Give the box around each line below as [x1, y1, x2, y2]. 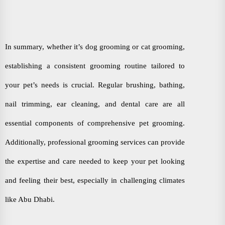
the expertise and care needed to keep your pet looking [5, 157, 185, 165]
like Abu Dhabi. [5, 195, 55, 203]
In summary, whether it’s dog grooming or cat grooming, [5, 42, 185, 51]
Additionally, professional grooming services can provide [5, 138, 185, 146]
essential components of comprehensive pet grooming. [5, 119, 185, 127]
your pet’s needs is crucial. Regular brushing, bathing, [5, 80, 185, 89]
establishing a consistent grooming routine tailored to [5, 61, 185, 70]
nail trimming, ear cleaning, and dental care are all [5, 99, 185, 108]
